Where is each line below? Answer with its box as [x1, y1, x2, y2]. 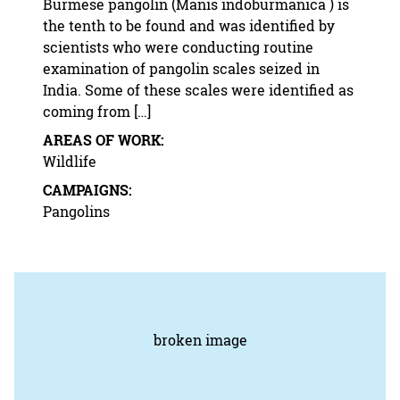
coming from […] [43, 101, 151, 121]
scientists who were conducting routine [43, 37, 313, 57]
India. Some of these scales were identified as [43, 79, 354, 100]
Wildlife [43, 151, 96, 171]
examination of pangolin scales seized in [43, 58, 320, 79]
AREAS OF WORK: [43, 129, 164, 150]
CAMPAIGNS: [43, 179, 132, 200]
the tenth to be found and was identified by [43, 15, 335, 36]
